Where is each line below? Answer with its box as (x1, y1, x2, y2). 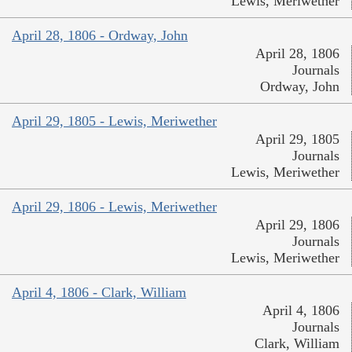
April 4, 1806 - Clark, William (12, 284, 186, 301)
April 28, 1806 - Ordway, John (12, 27, 188, 44)
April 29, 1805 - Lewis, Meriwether (12, 113, 217, 130)
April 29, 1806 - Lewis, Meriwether (12, 199, 217, 215)
